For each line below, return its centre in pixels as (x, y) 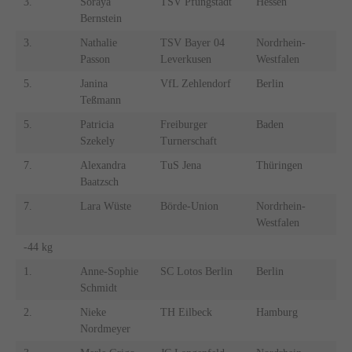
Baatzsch (99, 182)
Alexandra (103, 166)
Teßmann (100, 101)
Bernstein (101, 19)
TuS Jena (180, 166)
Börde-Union (189, 207)
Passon (95, 60)
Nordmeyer (105, 329)
